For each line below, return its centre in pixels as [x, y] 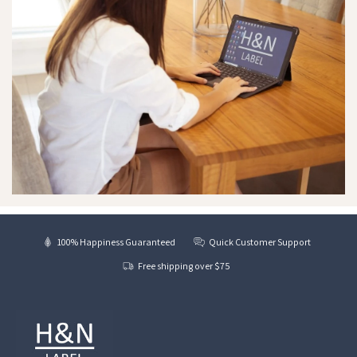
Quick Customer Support [260, 241]
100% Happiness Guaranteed [116, 241]
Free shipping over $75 [184, 265]
